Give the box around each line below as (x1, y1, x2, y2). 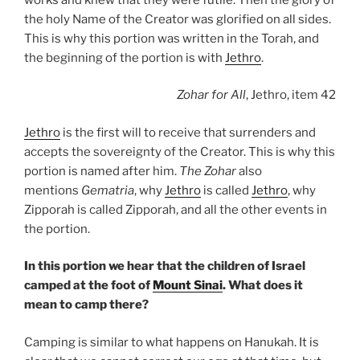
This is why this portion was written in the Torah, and (24, 31, 319, 46)
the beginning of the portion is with (24, 50, 225, 65)
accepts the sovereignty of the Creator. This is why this (24, 144, 335, 159)
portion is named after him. (24, 163, 179, 178)
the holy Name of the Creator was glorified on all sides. (24, 11, 331, 27)
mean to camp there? (24, 297, 149, 313)
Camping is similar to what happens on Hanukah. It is (24, 334, 319, 350)
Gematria (81, 182, 134, 198)
